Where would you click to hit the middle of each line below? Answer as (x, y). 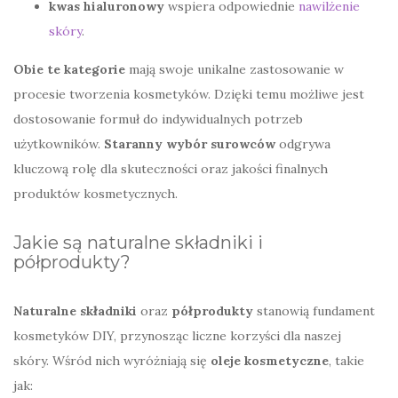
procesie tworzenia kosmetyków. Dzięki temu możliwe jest (189, 94)
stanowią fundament (314, 310)
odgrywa (303, 143)
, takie (346, 360)
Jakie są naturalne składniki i (138, 242)
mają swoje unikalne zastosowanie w (235, 69)
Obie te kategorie (69, 69)
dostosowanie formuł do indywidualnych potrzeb (158, 119)
